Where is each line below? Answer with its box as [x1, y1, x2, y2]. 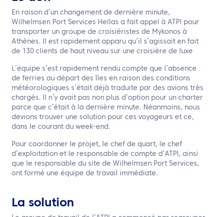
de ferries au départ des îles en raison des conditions [12, 75, 190, 82]
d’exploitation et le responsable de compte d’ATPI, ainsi [12, 151, 198, 157]
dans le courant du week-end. [12, 124, 110, 130]
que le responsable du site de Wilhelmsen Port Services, [12, 160, 199, 167]
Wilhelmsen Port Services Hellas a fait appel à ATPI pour [12, 19, 199, 26]
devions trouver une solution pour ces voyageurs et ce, [12, 114, 194, 121]
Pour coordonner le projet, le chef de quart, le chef [12, 141, 182, 148]
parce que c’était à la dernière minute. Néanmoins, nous [12, 104, 200, 111]
